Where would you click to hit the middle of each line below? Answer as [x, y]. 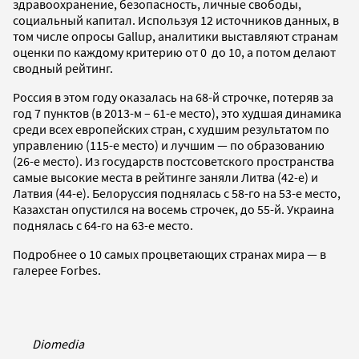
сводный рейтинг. [63, 68]
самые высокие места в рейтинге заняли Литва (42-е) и [165, 177]
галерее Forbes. [57, 270]
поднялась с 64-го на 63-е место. [103, 225]
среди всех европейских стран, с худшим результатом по [171, 129]
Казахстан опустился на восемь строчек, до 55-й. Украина [173, 209]
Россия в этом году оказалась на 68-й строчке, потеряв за [173, 97]
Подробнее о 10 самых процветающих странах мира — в [169, 254]
